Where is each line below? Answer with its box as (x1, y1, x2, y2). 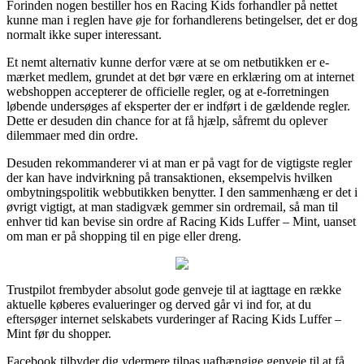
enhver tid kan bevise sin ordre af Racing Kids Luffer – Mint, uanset (6, 214, 356, 228)
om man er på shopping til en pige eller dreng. (6, 228, 241, 243)
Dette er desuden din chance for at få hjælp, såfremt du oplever (6, 113, 327, 128)
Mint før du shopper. (6, 326, 111, 340)
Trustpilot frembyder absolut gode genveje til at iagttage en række (6, 282, 341, 297)
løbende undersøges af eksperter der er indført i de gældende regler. (6, 98, 350, 113)
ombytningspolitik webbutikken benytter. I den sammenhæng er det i (6, 184, 357, 199)
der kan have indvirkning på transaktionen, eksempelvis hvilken (6, 170, 332, 184)
